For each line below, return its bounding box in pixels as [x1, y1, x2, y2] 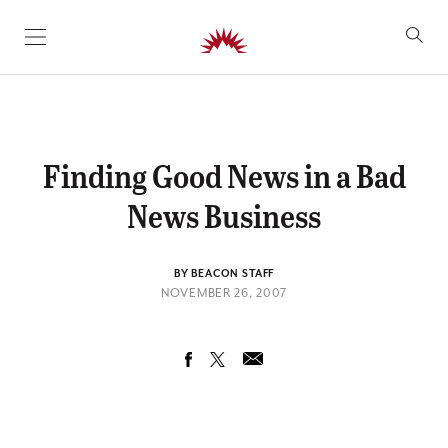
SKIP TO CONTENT [24, 34, 172, 56]
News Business [127, 193, 321, 237]
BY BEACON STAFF [173, 268, 275, 280]
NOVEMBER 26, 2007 [161, 286, 287, 300]
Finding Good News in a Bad [42, 153, 406, 197]
